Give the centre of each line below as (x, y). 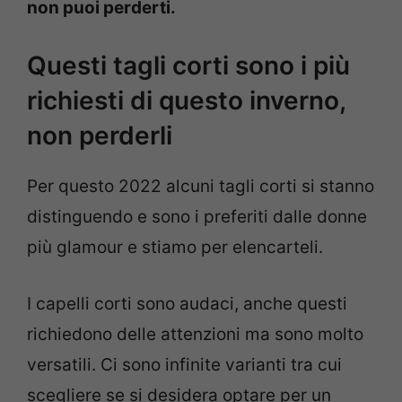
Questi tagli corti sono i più (188, 66)
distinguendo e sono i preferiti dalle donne (197, 217)
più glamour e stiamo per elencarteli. (175, 248)
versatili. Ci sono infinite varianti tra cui (184, 364)
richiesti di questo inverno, (186, 101)
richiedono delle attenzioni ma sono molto (195, 334)
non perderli (100, 136)
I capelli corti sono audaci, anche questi (187, 303)
